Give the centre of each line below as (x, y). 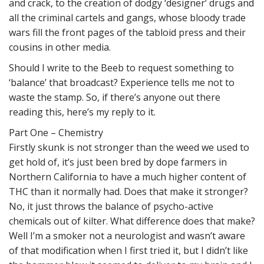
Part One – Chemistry (56, 133)
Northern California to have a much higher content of (128, 177)
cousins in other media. (60, 47)
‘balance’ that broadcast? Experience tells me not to (122, 82)
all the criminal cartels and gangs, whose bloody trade (127, 18)
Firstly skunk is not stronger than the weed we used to (129, 147)
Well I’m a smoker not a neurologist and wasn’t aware (127, 236)
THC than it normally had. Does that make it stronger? (128, 192)
